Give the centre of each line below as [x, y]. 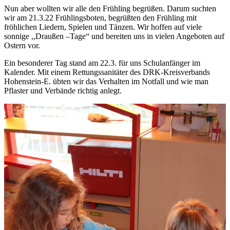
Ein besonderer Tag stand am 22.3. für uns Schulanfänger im [102, 63]
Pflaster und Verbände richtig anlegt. [63, 90]
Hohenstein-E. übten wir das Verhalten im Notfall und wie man [106, 81]
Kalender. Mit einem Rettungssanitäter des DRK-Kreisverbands [107, 72]
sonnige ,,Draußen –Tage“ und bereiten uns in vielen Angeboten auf [114, 36]
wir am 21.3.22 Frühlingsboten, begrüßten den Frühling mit [100, 17]
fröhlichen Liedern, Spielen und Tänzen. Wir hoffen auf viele [103, 27]
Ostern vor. [22, 45]
